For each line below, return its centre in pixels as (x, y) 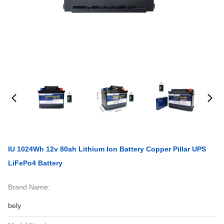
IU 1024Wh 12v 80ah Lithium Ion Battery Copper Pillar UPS (107, 149)
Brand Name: (29, 187)
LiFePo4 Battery (35, 163)
